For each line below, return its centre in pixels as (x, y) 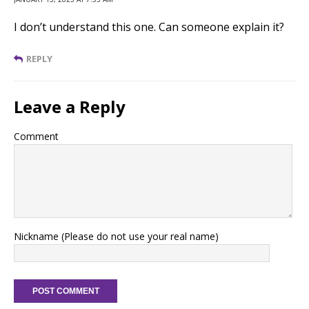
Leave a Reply (70, 106)
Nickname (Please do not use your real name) (116, 236)
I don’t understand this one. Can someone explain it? (149, 27)
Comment (36, 136)
